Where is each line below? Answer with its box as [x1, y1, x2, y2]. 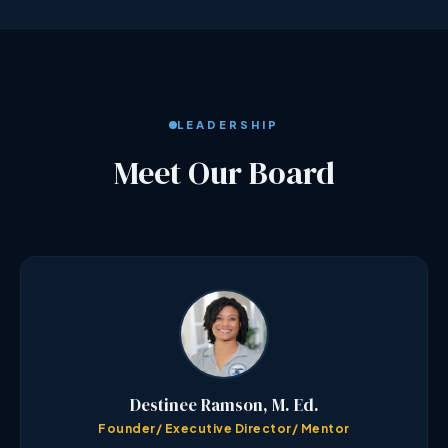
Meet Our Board [113, 151, 335, 196]
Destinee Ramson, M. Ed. [129, 393, 319, 418]
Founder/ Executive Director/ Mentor [98, 421, 350, 437]
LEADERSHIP [177, 118, 279, 132]
